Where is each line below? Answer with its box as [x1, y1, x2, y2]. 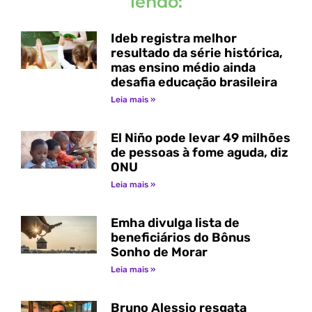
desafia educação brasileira [110, 75, 280, 91]
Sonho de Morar [110, 244, 208, 260]
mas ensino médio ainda [110, 60, 256, 76]
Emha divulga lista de [110, 215, 240, 231]
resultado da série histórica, [110, 45, 283, 61]
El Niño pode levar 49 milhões [110, 130, 290, 146]
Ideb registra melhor [110, 31, 237, 47]
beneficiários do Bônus [110, 230, 251, 246]
